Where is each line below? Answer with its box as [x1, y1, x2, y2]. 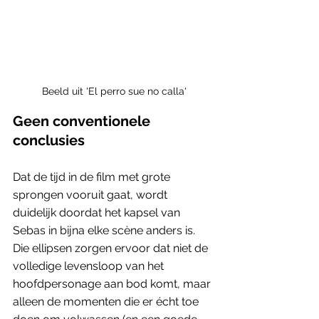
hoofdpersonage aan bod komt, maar [13, 276, 214, 291]
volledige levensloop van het [13, 258, 167, 273]
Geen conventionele [13, 112, 154, 130]
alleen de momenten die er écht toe [13, 294, 202, 308]
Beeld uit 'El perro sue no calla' [41, 85, 187, 97]
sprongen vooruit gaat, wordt [13, 187, 170, 202]
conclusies [13, 131, 85, 149]
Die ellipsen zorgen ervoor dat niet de [13, 241, 211, 255]
